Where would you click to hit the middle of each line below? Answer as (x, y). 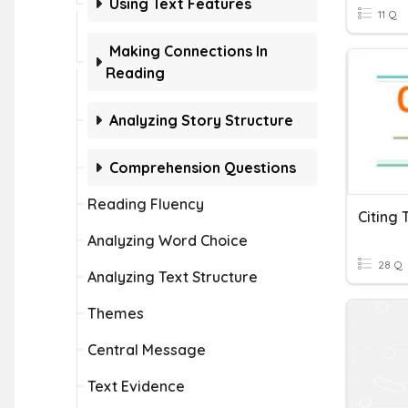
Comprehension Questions (203, 168)
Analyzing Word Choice (168, 240)
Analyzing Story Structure (201, 120)
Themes (116, 313)
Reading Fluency (146, 204)
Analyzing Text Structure (173, 277)
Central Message (147, 350)
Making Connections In (189, 51)
